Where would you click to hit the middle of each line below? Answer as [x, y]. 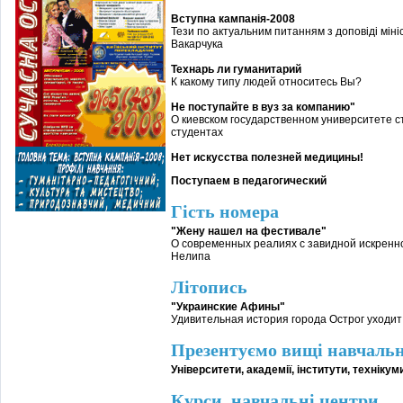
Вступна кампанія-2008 [233, 19]
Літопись [210, 287]
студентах [197, 132]
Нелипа [193, 256]
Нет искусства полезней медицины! [268, 157]
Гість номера [225, 211]
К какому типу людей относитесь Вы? [267, 82]
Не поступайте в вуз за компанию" [264, 107]
